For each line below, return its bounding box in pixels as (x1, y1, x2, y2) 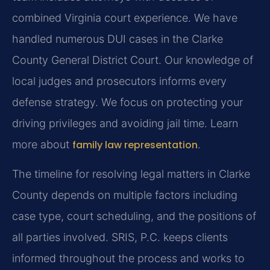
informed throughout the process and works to (12, 252, 245, 265)
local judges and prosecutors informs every (12, 74, 227, 87)
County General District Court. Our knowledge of (12, 53, 253, 66)
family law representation (72, 137, 198, 152)
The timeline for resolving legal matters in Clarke (12, 168, 250, 181)
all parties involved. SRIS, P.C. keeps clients (12, 231, 228, 244)
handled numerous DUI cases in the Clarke (12, 32, 223, 45)
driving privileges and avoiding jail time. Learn (12, 116, 238, 130)
